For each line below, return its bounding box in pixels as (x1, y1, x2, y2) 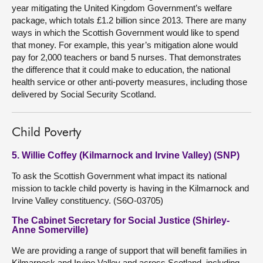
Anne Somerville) (12, 225, 88, 235)
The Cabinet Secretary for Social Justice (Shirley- (12, 215, 230, 225)
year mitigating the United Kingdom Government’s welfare (12, 3, 232, 13)
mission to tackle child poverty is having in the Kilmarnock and (12, 183, 249, 193)
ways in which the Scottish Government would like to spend (12, 28, 239, 38)
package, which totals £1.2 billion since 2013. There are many (12, 15, 247, 25)
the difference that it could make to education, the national (12, 65, 230, 75)
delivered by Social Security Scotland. (12, 89, 156, 99)
